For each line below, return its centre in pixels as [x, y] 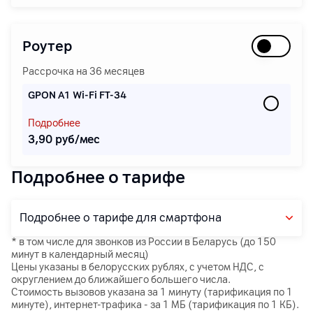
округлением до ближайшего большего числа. [121, 280]
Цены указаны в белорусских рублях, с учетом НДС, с [138, 267]
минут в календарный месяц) [80, 255]
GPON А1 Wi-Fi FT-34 [77, 95]
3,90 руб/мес [64, 139]
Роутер [47, 46]
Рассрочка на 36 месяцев [83, 72]
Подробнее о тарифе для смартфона [121, 218]
